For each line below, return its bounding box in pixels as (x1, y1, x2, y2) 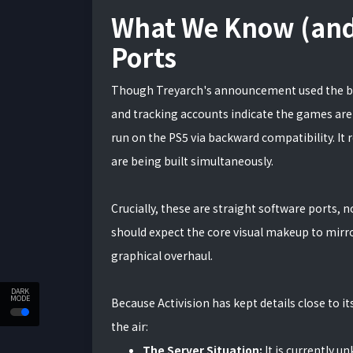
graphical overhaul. (111, 247, 213, 263)
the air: (111, 318, 148, 334)
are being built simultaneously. (111, 153, 273, 169)
